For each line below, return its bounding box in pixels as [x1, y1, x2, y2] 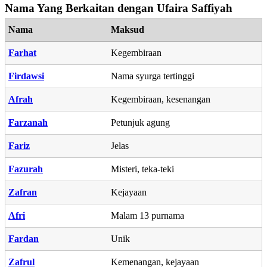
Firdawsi [8, 70, 44, 81]
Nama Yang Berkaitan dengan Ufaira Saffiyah [5, 1, 232, 14]
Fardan [8, 233, 39, 244]
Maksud [111, 24, 144, 35]
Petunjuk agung [111, 117, 170, 128]
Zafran [8, 187, 37, 197]
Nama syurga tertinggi [111, 70, 194, 81]
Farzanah [8, 117, 48, 128]
